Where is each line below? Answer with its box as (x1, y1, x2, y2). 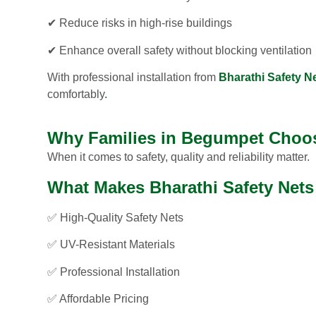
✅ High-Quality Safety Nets (47, 211, 183, 224)
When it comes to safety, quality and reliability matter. (47, 151, 310, 164)
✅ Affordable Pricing (47, 292, 149, 305)
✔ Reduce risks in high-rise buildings (47, 17, 232, 30)
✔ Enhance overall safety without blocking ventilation (47, 44, 312, 56)
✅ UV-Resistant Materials (47, 238, 175, 251)
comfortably (47, 88, 104, 101)
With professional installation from (47, 71, 219, 84)
